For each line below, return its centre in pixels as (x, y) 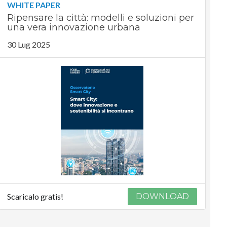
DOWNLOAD (163, 197)
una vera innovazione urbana (73, 28)
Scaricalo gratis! (35, 197)
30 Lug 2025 (28, 45)
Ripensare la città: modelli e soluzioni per (100, 18)
